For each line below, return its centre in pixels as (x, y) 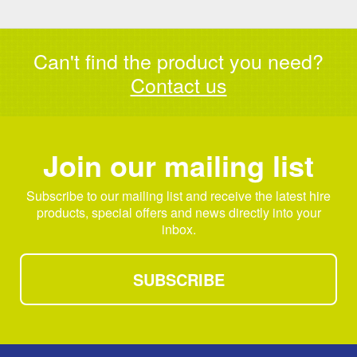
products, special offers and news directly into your (178, 212)
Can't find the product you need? (178, 61)
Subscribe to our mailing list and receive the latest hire (178, 195)
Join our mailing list (178, 165)
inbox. (178, 229)
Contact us (178, 85)
